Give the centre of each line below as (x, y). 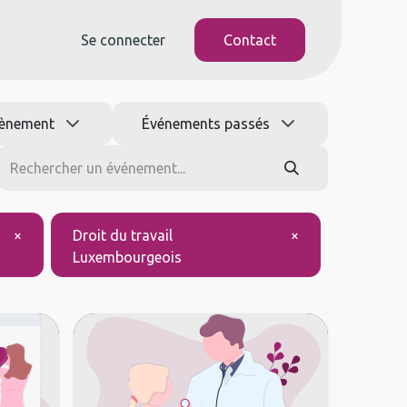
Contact (250, 40)
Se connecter (123, 40)
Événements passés (207, 124)
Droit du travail (123, 236)
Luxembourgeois (128, 258)
